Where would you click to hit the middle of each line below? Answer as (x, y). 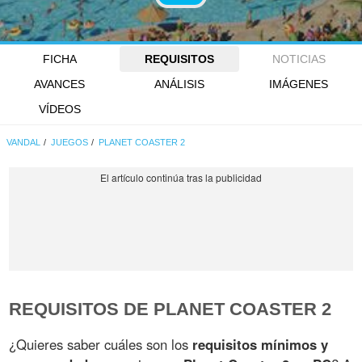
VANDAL (24, 142)
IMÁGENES (299, 84)
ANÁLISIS (179, 84)
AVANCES (60, 84)
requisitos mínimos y (261, 344)
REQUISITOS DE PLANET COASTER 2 (170, 309)
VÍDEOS (59, 109)
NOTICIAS (299, 59)
